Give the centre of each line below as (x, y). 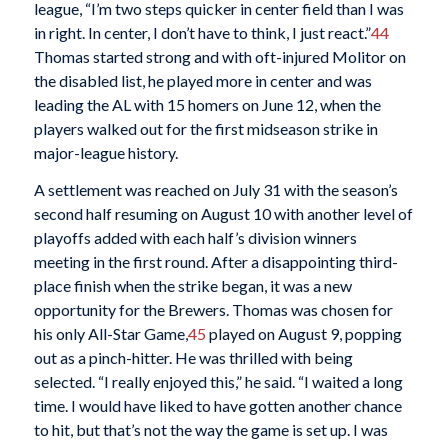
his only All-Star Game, (110, 334)
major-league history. (105, 152)
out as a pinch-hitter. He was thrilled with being (193, 358)
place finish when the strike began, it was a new (192, 286)
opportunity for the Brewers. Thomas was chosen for (213, 310)
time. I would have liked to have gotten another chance (217, 406)
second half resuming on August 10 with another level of (223, 214)
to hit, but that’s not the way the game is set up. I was (210, 430)
